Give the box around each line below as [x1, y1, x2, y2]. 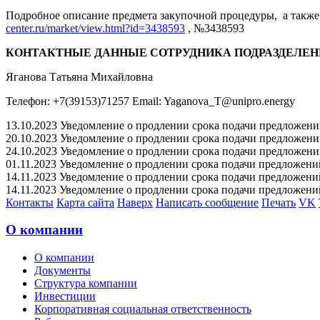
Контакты [6, 196, 54, 209]
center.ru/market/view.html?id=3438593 [6, 21, 185, 34]
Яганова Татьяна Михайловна [6, 70, 153, 83]
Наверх [117, 196, 153, 209]
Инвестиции [34, 290, 96, 303]
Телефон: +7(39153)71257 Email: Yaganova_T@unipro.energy [6, 94, 295, 107]
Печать [261, 196, 296, 209]
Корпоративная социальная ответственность [34, 303, 251, 316]
